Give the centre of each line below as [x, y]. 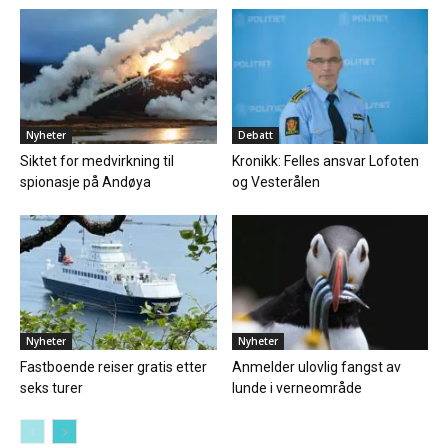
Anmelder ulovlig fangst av [316, 367]
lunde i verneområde [296, 388]
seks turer [51, 388]
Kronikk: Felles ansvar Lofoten [325, 160]
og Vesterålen [275, 181]
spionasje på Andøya [85, 181]
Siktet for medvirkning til [97, 160]
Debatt [255, 134]
